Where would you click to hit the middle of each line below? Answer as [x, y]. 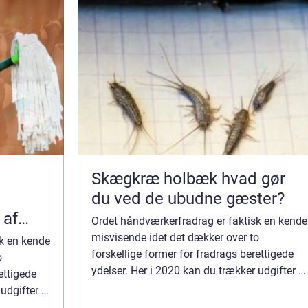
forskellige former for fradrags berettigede [192, 254]
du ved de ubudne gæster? [188, 198]
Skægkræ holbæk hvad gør [156, 178]
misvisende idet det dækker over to [175, 237]
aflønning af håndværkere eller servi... [182, 287]
